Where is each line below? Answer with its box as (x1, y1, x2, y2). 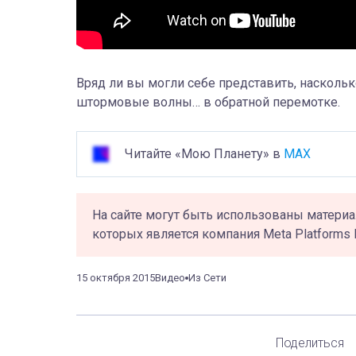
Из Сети (188, 272, 226, 284)
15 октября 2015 (76, 272, 155, 284)
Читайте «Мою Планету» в (125, 146, 284, 161)
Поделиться (275, 335, 344, 350)
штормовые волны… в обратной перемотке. (76, 95, 340, 110)
